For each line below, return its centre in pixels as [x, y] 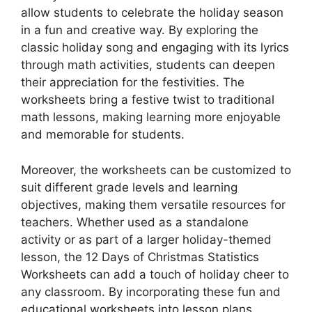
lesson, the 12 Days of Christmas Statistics [140, 257]
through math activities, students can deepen [148, 65]
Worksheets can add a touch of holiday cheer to [155, 274]
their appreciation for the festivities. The [133, 83]
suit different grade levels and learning [129, 187]
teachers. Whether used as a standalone [135, 222]
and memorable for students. [103, 135]
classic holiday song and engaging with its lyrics [155, 48]
